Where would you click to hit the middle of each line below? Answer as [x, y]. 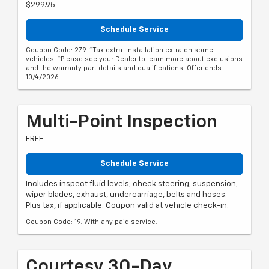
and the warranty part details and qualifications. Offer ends [124, 68]
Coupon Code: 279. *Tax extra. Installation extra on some [119, 50]
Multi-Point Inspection [122, 122]
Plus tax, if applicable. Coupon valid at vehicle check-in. [127, 206]
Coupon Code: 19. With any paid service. [92, 222]
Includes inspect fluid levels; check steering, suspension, [132, 184]
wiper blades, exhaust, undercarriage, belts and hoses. [126, 195]
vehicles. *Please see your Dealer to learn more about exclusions [134, 59]
